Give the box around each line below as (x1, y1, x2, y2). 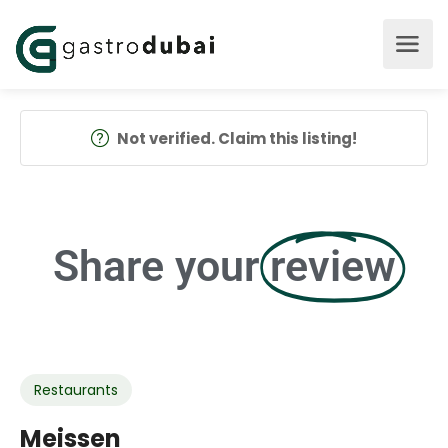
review (269, 241, 396, 291)
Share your (52, 241, 259, 291)
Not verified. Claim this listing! (117, 128, 357, 149)
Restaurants (34, 380, 118, 400)
